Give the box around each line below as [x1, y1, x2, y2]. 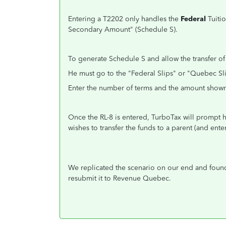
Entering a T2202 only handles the [68, 15, 181, 23]
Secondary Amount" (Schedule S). [68, 25, 178, 34]
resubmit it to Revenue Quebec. [68, 174, 171, 183]
